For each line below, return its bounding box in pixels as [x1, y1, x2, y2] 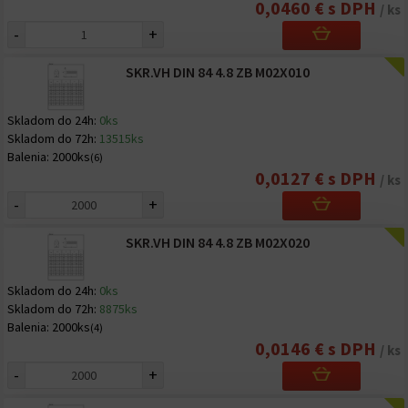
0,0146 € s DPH [255, 337, 380, 360]
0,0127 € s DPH [255, 167, 380, 189]
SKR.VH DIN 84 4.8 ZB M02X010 [125, 63, 310, 81]
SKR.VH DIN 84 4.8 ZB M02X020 [125, 233, 310, 251]
